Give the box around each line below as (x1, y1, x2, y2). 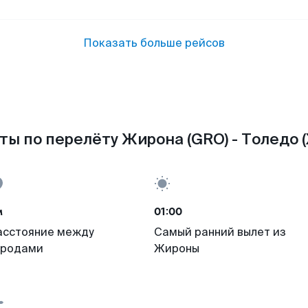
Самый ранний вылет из (154, 225, 286, 239)
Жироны (154, 241, 199, 256)
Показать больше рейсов (83, 36, 225, 50)
